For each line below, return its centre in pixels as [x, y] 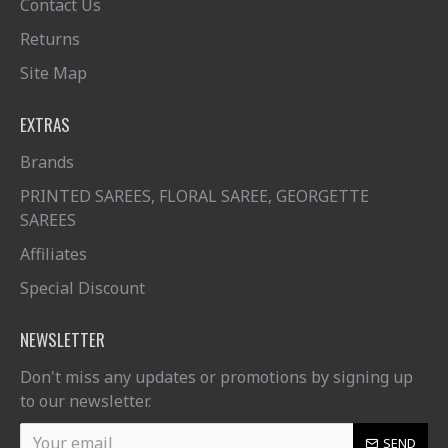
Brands [47, 162]
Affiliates [53, 254]
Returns [50, 39]
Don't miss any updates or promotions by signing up [216, 377]
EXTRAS [45, 125]
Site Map [53, 73]
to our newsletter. [85, 401]
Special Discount [82, 288]
